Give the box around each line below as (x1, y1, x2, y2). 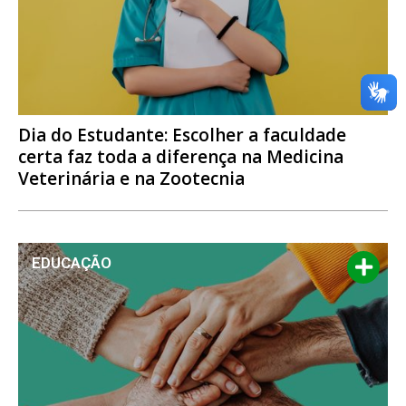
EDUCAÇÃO (32, 253, 111, 272)
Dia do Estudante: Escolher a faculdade (18, 122, 346, 147)
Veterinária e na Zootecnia (18, 166, 245, 190)
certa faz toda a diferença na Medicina (18, 144, 343, 169)
